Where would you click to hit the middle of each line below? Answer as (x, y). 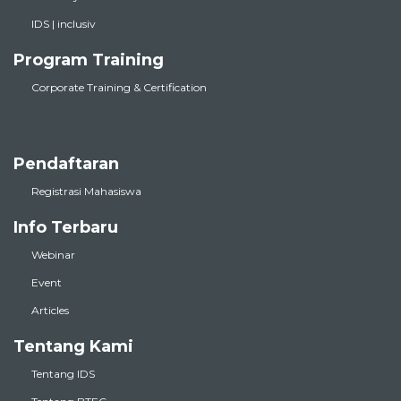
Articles (50, 311)
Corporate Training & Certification (119, 88)
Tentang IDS (63, 374)
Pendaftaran (66, 164)
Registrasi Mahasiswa (86, 192)
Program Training (89, 60)
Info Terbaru (66, 228)
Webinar (53, 255)
